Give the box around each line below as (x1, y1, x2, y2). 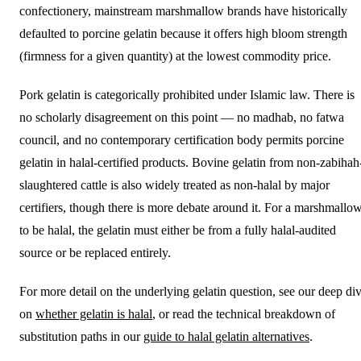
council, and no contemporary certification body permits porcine (19, 132, 344, 147)
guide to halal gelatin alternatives (143, 329, 309, 343)
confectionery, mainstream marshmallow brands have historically (19, 3, 347, 18)
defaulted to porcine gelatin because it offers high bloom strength (19, 26, 347, 40)
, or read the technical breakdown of (152, 306, 335, 321)
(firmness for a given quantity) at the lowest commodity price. (19, 48, 331, 63)
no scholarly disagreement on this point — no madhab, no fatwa (19, 110, 344, 124)
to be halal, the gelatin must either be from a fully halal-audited (19, 222, 336, 237)
